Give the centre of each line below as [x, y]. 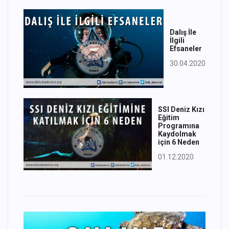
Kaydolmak [177, 134]
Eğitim [168, 118]
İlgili [177, 40]
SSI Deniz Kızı [181, 110]
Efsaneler [186, 48]
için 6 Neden [178, 142]
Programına [178, 126]
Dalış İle [183, 32]
